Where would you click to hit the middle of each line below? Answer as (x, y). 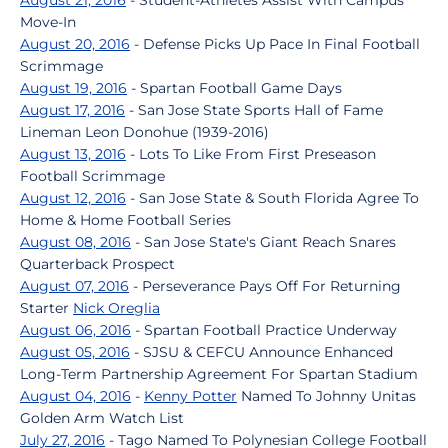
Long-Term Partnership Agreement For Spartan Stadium (219, 374)
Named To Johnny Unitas (326, 396)
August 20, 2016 (75, 44)
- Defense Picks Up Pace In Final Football (275, 44)
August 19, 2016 (73, 88)
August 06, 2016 (75, 330)
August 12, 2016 (73, 198)
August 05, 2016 (75, 352)
